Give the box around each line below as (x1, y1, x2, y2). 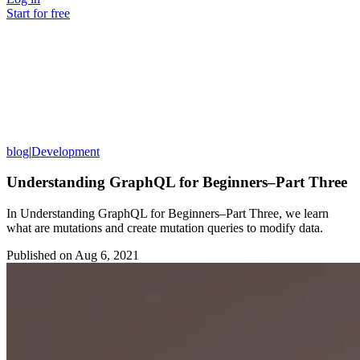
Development (31, 144, 100, 158)
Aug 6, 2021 (75, 247, 139, 262)
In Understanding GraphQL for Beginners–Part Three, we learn (6, 206, 329, 220)
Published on (6, 247, 72, 262)
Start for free (6, 6, 70, 20)
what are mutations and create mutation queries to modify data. (6, 220, 323, 235)
